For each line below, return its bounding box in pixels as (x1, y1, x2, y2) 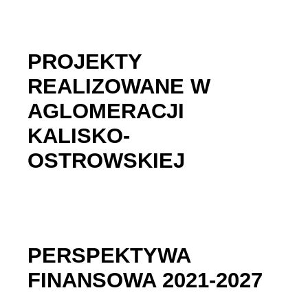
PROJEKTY (27, 49, 143, 74)
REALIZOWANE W (27, 74, 211, 99)
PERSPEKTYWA (27, 243, 191, 267)
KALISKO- (27, 124, 131, 148)
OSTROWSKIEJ (27, 148, 186, 173)
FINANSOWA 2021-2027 (27, 267, 263, 292)
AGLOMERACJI (27, 99, 185, 124)
